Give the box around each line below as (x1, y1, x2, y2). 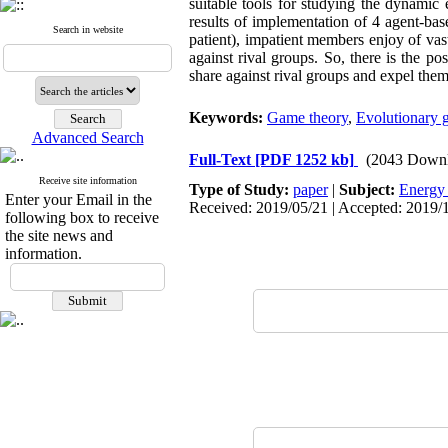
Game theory (267, 109, 348, 126)
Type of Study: (189, 181, 293, 198)
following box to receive (5, 209, 159, 226)
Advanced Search (31, 129, 144, 146)
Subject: (339, 181, 399, 198)
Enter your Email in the (5, 191, 152, 208)
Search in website (52, 24, 123, 35)
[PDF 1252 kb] (255, 151, 354, 168)
